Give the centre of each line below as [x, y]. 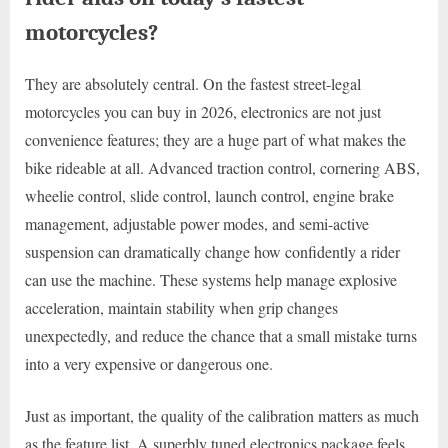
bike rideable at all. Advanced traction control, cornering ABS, [222, 168]
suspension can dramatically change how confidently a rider [212, 252]
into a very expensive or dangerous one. [149, 364]
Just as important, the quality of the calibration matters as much [222, 416]
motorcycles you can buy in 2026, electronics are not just [203, 112]
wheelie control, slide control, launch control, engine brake [209, 196]
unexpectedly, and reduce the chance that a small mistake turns [221, 336]
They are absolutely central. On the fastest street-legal [193, 84]
